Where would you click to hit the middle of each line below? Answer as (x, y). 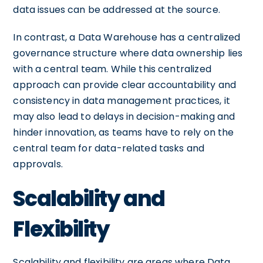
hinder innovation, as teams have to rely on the (124, 132)
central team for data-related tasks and (109, 148)
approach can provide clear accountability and (125, 85)
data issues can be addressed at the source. (117, 9)
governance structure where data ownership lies (128, 53)
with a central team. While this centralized (112, 69)
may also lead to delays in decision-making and (124, 116)
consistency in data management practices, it (122, 100)
